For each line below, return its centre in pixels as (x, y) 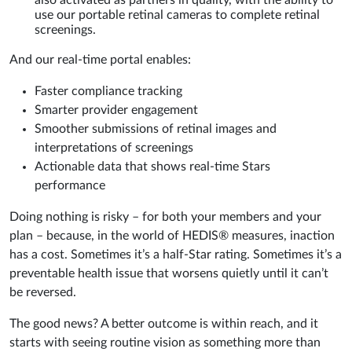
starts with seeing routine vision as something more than (165, 343)
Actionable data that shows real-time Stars (152, 167)
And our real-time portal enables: (100, 60)
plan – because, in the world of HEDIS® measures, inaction (172, 236)
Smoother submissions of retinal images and (156, 129)
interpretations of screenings (114, 148)
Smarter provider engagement (116, 110)
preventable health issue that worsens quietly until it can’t (169, 274)
